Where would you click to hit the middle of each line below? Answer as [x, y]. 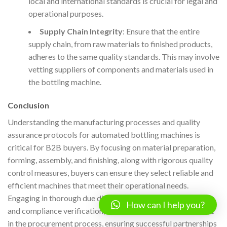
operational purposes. [66, 13]
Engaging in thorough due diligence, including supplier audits [111, 198]
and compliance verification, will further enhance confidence [111, 210]
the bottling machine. [65, 82]
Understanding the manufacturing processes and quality [104, 122]
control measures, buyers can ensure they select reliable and [110, 172]
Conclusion [28, 105]
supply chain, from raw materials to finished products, [120, 44]
